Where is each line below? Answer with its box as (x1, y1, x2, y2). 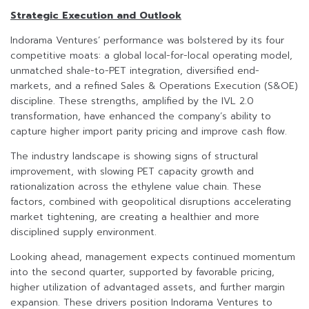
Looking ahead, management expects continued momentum (10, 250, 295, 265)
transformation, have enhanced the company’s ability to (10, 109, 271, 124)
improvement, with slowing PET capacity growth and (10, 164, 254, 179)
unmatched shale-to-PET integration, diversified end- (10, 63, 259, 79)
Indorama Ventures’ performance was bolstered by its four (10, 33, 284, 48)
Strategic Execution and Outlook (10, 8, 181, 23)
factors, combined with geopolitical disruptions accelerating (10, 195, 291, 210)
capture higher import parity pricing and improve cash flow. (10, 124, 287, 139)
